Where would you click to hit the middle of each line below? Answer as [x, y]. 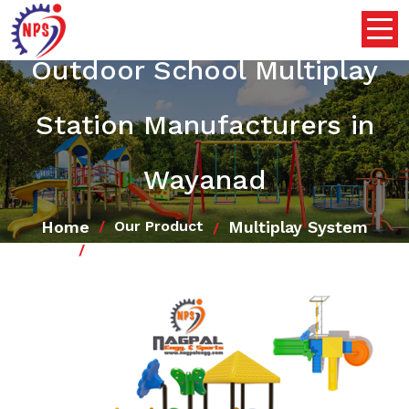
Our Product [159, 226]
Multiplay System [298, 226]
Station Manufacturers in [204, 124]
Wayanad [204, 179]
